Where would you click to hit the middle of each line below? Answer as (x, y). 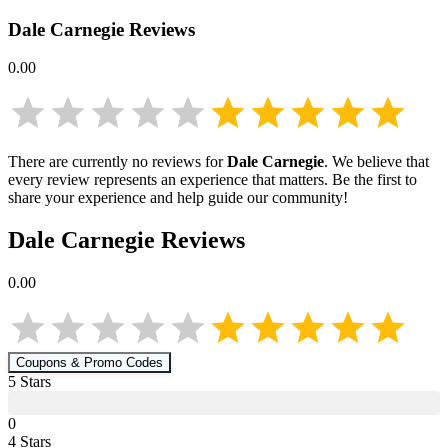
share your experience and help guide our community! (178, 198)
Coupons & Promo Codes (89, 363)
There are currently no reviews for (117, 162)
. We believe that (376, 162)
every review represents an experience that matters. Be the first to (212, 180)
